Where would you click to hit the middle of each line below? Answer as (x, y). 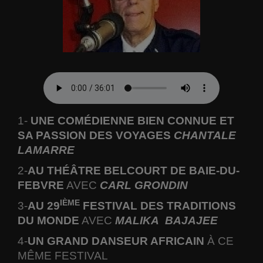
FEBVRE (41, 185)
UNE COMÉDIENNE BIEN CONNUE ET (132, 120)
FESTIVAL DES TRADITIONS (158, 205)
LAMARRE (46, 150)
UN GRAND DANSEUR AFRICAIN (116, 241)
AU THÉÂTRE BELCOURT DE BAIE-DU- (134, 170)
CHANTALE (205, 135)
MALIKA (137, 220)
